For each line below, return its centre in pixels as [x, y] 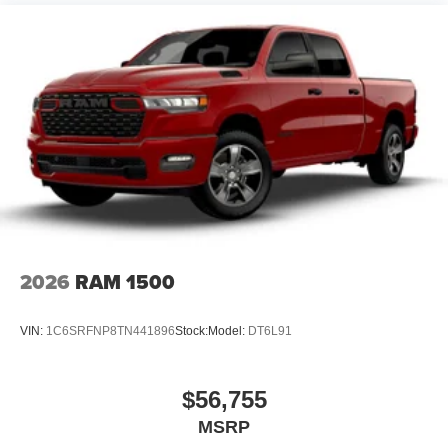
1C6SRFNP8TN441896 [110, 330]
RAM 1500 [125, 281]
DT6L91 [270, 330]
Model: [228, 330]
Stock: [191, 330]
